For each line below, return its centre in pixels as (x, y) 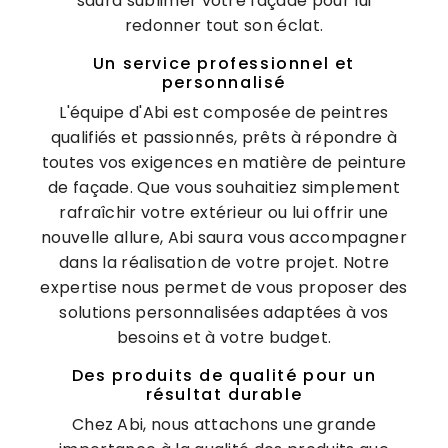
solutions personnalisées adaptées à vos (224, 312)
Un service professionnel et (224, 63)
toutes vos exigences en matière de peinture (224, 162)
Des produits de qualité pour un (224, 375)
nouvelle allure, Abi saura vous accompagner (224, 237)
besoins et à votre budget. (224, 337)
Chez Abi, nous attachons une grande (224, 424)
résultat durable (224, 394)
